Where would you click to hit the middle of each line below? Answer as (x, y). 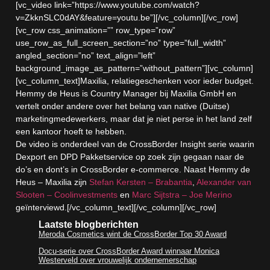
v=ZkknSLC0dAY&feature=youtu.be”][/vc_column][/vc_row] (127, 17)
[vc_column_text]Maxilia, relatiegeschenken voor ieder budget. (135, 81)
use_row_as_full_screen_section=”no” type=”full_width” (121, 43)
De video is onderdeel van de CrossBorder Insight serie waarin (135, 144)
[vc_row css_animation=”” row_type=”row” (96, 30)
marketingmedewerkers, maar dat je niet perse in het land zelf (134, 119)
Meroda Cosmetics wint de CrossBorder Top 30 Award (133, 234)
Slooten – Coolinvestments (67, 195)
